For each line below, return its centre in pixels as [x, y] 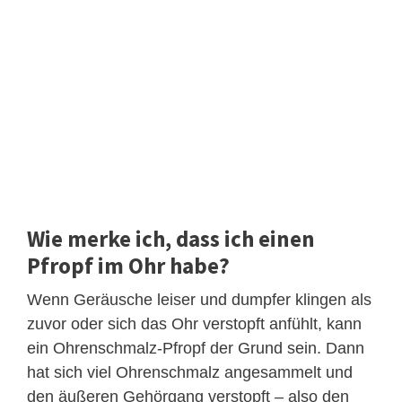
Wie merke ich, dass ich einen [171, 238]
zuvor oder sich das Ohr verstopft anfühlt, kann [194, 323]
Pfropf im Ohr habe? [128, 265]
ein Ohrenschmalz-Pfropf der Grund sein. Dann [196, 348]
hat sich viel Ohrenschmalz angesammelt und [190, 372]
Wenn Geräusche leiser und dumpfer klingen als [199, 299]
